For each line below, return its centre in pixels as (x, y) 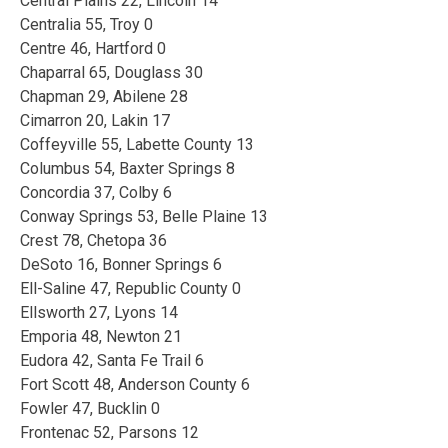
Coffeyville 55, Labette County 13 (137, 144)
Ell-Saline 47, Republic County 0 (130, 288)
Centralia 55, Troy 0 (86, 24)
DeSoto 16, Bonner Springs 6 (121, 264)
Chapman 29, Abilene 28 (104, 96)
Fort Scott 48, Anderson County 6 (135, 384)
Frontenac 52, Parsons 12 (109, 432)
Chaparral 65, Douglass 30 (111, 72)
